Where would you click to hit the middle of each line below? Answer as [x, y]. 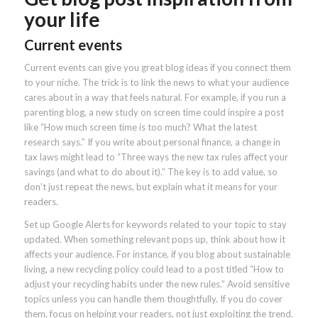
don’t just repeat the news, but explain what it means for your [150, 187]
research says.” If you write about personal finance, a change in [152, 142]
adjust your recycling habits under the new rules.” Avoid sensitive [157, 284]
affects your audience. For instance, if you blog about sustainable [157, 254]
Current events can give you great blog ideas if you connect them [157, 68]
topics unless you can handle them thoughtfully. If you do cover [153, 299]
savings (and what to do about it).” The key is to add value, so [150, 172]
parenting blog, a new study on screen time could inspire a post [154, 113]
